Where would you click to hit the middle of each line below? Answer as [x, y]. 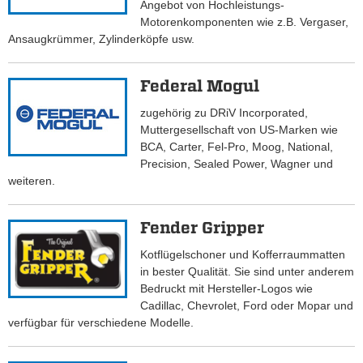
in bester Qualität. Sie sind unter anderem [248, 272]
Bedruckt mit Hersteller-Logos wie [227, 289]
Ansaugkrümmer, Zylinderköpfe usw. [101, 39]
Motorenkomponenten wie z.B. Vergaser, [245, 22]
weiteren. [32, 181]
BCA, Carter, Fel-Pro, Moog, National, [237, 147]
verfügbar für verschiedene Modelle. [101, 323]
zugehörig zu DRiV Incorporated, [224, 113]
